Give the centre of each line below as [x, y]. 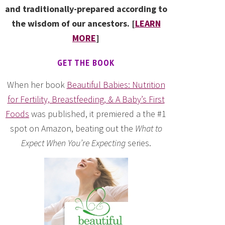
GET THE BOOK [86, 63]
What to [148, 128]
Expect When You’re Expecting [73, 143]
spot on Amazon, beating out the [72, 128]
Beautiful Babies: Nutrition [116, 85]
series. [138, 143]
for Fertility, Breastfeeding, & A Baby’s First [86, 99]
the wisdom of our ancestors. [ [73, 23]
